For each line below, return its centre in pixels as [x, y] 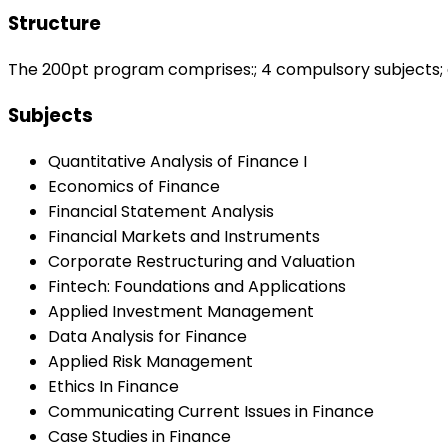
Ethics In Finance [113, 386]
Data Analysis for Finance [147, 336]
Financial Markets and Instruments [184, 236]
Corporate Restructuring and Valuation [201, 261]
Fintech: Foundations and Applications [197, 286]
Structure [54, 24]
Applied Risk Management [150, 361]
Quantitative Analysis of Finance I [177, 161]
